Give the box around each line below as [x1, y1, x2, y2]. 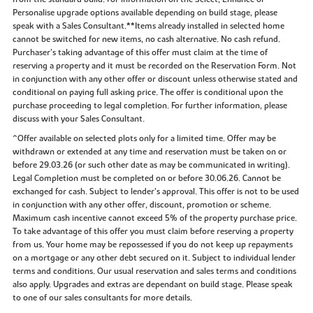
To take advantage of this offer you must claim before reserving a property [12, 225, 293, 237]
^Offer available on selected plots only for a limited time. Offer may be [12, 132, 276, 144]
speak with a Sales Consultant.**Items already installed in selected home [12, 20, 284, 32]
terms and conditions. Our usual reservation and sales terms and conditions [12, 265, 296, 277]
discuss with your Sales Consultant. [12, 113, 145, 125]
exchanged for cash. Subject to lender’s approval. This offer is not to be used [12, 185, 299, 197]
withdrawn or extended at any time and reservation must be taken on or [12, 145, 286, 157]
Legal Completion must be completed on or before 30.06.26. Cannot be [12, 172, 281, 184]
